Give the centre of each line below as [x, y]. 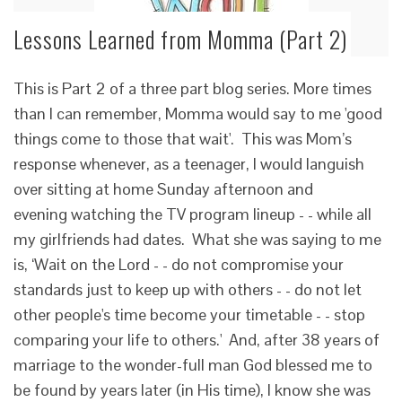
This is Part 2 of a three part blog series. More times [192, 88]
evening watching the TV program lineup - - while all [192, 214]
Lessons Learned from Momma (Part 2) [180, 39]
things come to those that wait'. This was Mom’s [183, 139]
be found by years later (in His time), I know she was [192, 390]
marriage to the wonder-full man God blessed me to [193, 365]
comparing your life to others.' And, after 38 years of [197, 340]
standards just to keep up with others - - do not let [188, 289]
